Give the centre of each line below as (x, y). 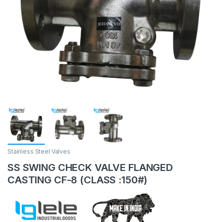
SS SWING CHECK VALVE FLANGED (90, 167)
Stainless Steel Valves (39, 151)
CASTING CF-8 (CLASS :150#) (78, 180)
